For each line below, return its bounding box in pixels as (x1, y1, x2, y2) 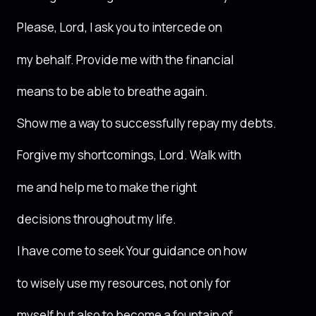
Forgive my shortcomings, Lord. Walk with (17, 147, 241, 164)
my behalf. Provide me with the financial (17, 51, 233, 68)
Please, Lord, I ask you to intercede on (17, 19, 222, 36)
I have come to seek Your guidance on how (17, 243, 247, 260)
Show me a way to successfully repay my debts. (17, 115, 276, 132)
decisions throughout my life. (17, 211, 176, 228)
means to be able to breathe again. (17, 83, 208, 99)
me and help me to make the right (17, 178, 197, 195)
